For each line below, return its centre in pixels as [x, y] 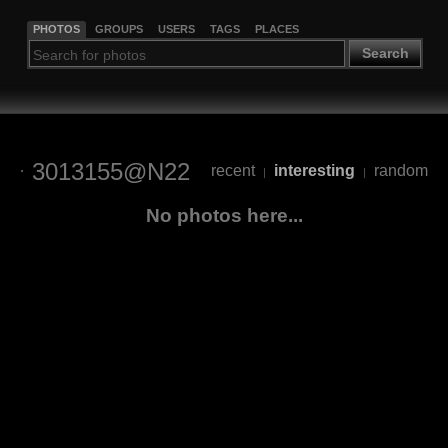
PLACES [276, 28]
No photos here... [224, 215]
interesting [314, 171]
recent [232, 171]
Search [385, 53]
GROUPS [118, 28]
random [400, 171]
